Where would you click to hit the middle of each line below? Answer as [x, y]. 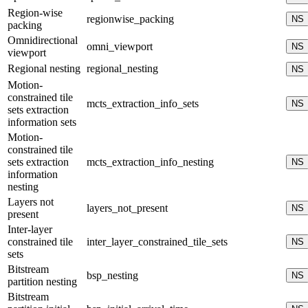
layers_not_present [127, 208]
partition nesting [42, 282]
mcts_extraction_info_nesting [150, 162]
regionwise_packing [130, 19]
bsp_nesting [112, 276]
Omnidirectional [43, 41]
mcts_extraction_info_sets [143, 104]
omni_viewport [120, 47]
